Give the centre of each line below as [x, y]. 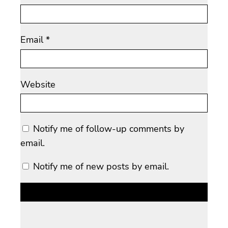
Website [38, 84]
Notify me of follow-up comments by [109, 129]
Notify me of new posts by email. [101, 167]
